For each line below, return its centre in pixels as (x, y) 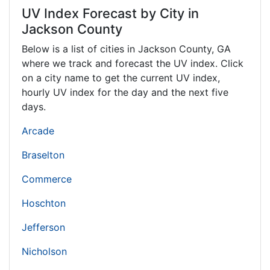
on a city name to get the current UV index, (121, 77)
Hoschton (44, 203)
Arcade (38, 130)
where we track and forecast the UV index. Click (133, 63)
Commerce (47, 179)
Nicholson (44, 251)
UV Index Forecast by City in (110, 13)
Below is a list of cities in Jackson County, (119, 49)
